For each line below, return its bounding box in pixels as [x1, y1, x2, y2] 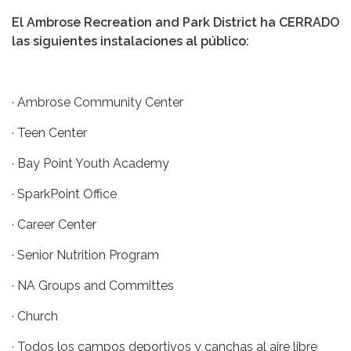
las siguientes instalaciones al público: [12, 34, 249, 49]
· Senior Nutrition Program [12, 248, 159, 263]
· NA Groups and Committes [12, 278, 174, 294]
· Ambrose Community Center [12, 95, 183, 110]
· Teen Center [12, 125, 87, 141]
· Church [12, 309, 61, 324]
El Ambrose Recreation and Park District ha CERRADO [12, 15, 339, 31]
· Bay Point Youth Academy [12, 156, 169, 172]
